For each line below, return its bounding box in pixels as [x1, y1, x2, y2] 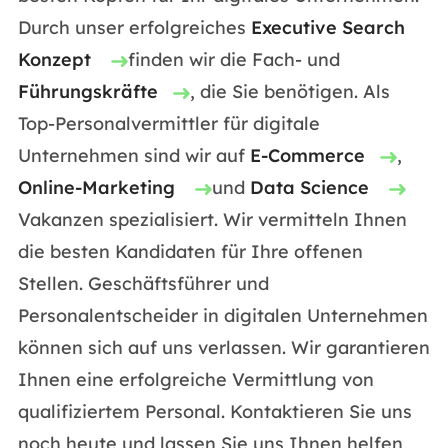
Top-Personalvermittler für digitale [17, 112, 320, 135]
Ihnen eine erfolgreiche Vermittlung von [17, 368, 374, 391]
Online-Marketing [17, 176, 180, 199]
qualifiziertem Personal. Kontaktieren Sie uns [17, 400, 412, 423]
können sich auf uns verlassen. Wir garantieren [17, 336, 430, 359]
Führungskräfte [17, 80, 158, 103]
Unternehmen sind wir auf [17, 144, 250, 167]
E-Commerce [249, 144, 365, 167]
